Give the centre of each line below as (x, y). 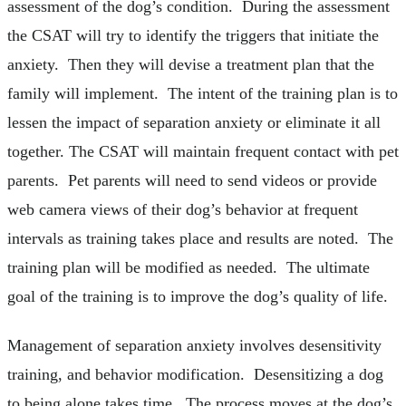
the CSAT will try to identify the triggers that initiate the (193, 36)
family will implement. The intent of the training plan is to (203, 94)
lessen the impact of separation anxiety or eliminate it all (194, 123)
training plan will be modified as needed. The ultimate (188, 268)
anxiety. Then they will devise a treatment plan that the (191, 65)
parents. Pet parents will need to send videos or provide (192, 181)
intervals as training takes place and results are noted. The (200, 239)
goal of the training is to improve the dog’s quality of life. (198, 297)
